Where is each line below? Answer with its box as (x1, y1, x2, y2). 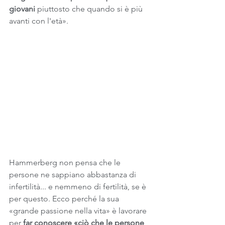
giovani (9, 4, 37, 14)
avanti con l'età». (9, 16, 68, 26)
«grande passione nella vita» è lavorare (9, 205, 149, 215)
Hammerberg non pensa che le (9, 157, 123, 167)
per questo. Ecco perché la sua (9, 193, 121, 203)
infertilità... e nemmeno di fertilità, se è (9, 181, 148, 191)
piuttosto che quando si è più (37, 4, 145, 14)
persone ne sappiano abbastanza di (9, 169, 138, 179)
